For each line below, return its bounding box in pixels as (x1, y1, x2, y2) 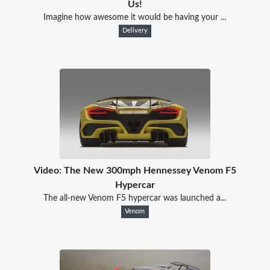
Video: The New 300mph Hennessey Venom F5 (33, 165, 236, 175)
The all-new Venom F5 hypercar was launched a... (43, 193, 227, 202)
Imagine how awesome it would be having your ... (43, 13, 227, 22)
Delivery (122, 27, 148, 34)
